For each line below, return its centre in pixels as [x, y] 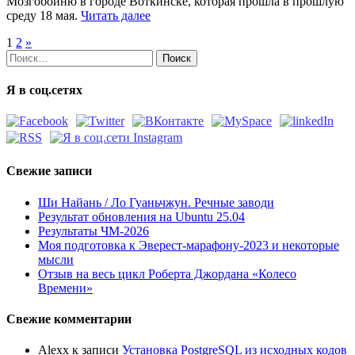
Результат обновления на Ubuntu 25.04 [141, 216]
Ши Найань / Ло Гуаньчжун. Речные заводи [156, 202]
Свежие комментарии [69, 319]
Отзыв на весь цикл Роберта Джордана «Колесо [167, 273]
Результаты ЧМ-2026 [94, 231]
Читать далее [116, 15]
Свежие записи [49, 171]
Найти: [25, 55]
